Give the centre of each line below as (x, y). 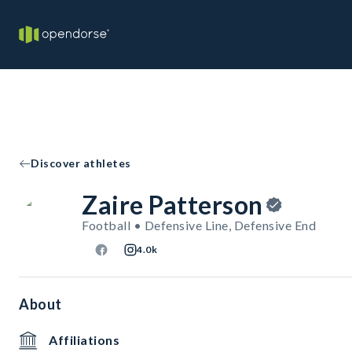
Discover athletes (81, 163)
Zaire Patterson (172, 205)
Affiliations (84, 340)
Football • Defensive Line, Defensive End (199, 225)
